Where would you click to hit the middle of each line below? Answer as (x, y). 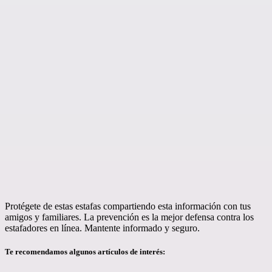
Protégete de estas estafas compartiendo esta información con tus (128, 206)
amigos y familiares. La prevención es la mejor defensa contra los (129, 217)
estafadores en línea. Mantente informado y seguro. (102, 228)
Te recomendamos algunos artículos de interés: (85, 252)
